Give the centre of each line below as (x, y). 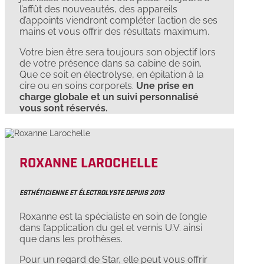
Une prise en (165, 86)
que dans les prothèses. (71, 239)
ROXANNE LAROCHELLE (89, 163)
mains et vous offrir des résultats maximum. (114, 32)
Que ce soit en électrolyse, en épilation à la (112, 75)
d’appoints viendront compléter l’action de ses (118, 21)
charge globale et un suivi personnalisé (109, 97)
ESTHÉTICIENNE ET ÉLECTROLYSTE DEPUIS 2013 (92, 193)
